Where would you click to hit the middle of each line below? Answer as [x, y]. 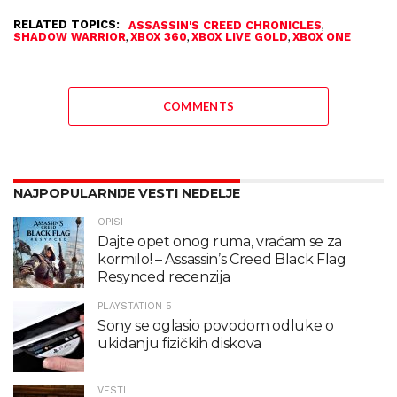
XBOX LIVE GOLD [240, 37]
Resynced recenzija [164, 277]
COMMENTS [198, 107]
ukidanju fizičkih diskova [179, 344]
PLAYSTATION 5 [135, 307]
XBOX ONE [322, 37]
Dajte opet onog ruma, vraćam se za [220, 242]
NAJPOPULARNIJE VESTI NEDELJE [127, 194]
